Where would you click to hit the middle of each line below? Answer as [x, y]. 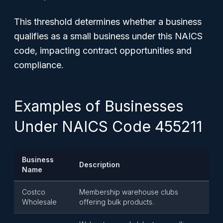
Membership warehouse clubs [129, 192]
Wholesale [39, 202]
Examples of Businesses [99, 106]
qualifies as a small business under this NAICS [108, 36]
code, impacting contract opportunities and [103, 51]
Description [100, 165]
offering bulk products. [116, 202]
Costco [34, 192]
